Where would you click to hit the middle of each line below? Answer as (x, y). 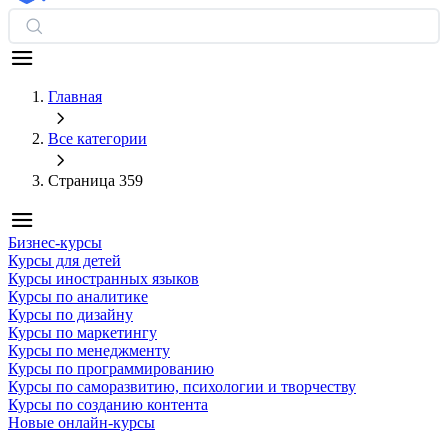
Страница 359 (95, 180)
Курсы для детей (64, 260)
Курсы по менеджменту (89, 350)
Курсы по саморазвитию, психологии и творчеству (182, 386)
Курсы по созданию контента (108, 404)
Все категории (97, 138)
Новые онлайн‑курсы (81, 422)
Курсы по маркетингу (82, 332)
